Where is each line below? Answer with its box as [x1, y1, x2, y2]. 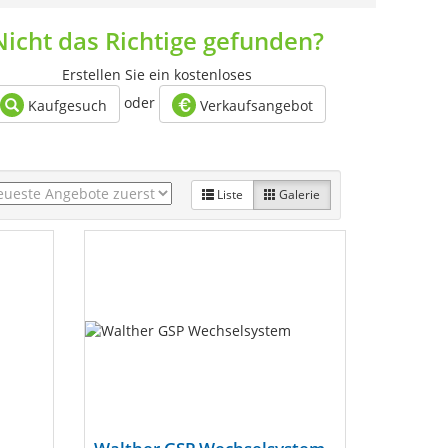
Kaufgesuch [24, 96, 107, 115]
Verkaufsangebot [196, 96, 313, 115]
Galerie [276, 186, 320, 203]
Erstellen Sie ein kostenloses [61, 65, 252, 84]
